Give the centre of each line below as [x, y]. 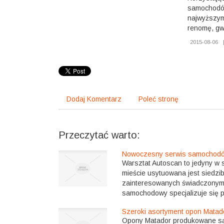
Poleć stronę [158, 99]
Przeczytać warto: [99, 135]
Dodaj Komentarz [94, 99]
